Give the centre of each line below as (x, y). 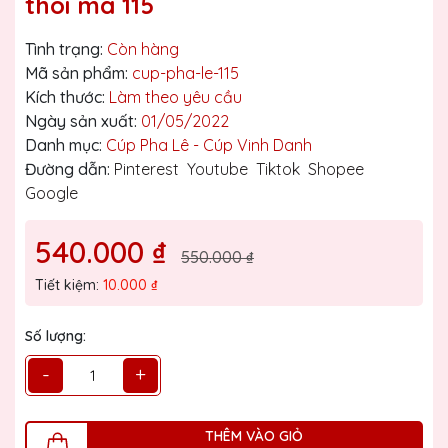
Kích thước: (65, 96)
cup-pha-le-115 (185, 72)
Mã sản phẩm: (76, 72)
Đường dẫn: (67, 168)
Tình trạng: (64, 48)
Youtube (217, 168)
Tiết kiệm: (69, 284)
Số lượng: (55, 335)
